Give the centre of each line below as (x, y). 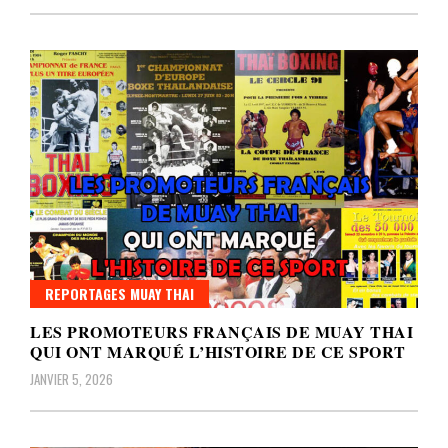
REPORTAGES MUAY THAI (119, 294)
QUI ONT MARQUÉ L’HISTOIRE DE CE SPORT (218, 352)
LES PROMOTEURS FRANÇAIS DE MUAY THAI (221, 332)
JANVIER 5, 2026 (71, 379)
